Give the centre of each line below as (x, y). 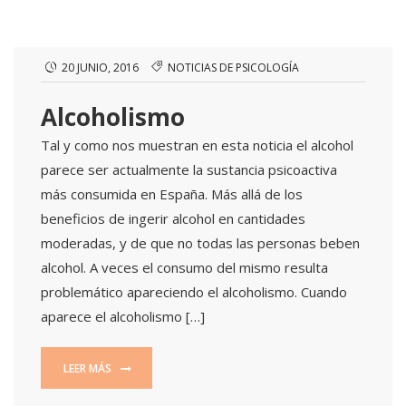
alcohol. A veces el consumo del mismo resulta (184, 267)
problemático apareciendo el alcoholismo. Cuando (194, 292)
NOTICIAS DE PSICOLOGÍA (233, 68)
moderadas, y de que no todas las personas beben (200, 243)
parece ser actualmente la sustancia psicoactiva (189, 169)
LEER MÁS (89, 368)
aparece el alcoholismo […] (123, 316)
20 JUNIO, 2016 (100, 68)
